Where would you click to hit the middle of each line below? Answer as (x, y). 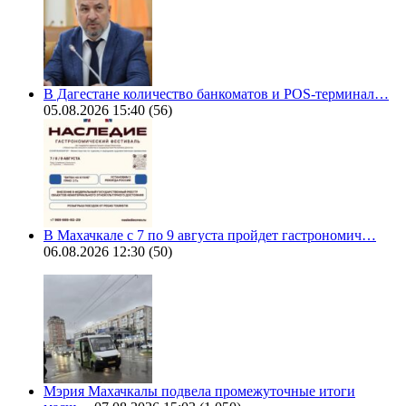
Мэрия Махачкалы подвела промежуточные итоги (199, 391)
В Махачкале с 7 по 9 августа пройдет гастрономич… (210, 236)
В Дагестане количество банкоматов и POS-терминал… (216, 94)
